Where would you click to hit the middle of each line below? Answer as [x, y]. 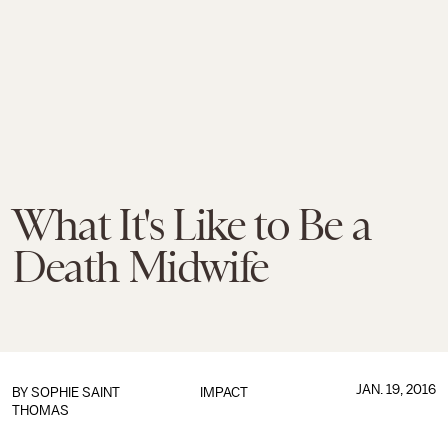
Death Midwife [140, 267]
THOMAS [40, 410]
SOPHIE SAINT [75, 392]
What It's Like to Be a [191, 225]
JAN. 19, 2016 [395, 389]
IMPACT [223, 392]
